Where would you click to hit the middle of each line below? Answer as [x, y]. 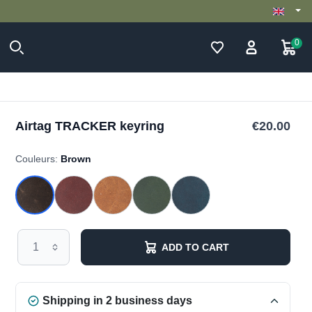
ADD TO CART [195, 247]
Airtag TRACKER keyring [89, 126]
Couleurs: [38, 159]
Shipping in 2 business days [117, 301]
